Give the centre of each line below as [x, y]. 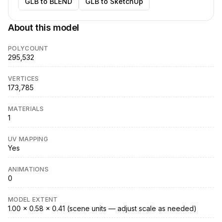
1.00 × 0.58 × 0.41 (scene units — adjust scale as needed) [102, 208]
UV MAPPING [28, 139]
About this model [44, 27]
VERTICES [24, 78]
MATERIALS [26, 109]
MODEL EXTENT [33, 199]
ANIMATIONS [28, 169]
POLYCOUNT [28, 48]
